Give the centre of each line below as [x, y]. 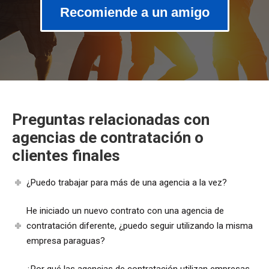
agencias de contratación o [108, 137]
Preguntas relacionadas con [111, 119]
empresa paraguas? [66, 240]
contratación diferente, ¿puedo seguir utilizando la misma [140, 225]
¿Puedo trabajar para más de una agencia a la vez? [127, 182]
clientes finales [66, 155]
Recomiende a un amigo [134, 12]
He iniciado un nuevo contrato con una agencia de [125, 210]
